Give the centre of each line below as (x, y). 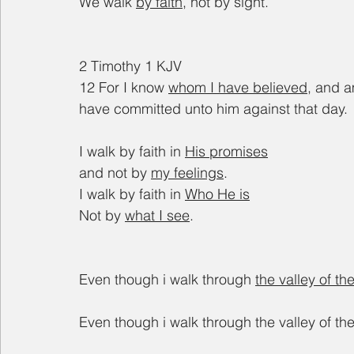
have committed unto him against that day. (213, 109)
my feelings (187, 173)
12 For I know (124, 88)
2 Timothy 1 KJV (130, 66)
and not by (115, 173)
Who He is (217, 194)
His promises (226, 152)
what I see (157, 216)
